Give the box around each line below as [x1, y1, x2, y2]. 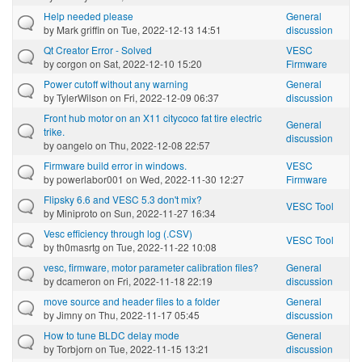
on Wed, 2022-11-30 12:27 [124, 171, 244, 186]
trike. [44, 124, 65, 138]
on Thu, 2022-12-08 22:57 [93, 137, 210, 152]
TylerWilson [57, 90, 107, 104]
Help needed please [44, 8, 133, 23]
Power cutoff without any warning [44, 76, 188, 90]
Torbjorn [57, 341, 93, 356]
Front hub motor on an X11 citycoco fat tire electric [44, 110, 262, 124]
